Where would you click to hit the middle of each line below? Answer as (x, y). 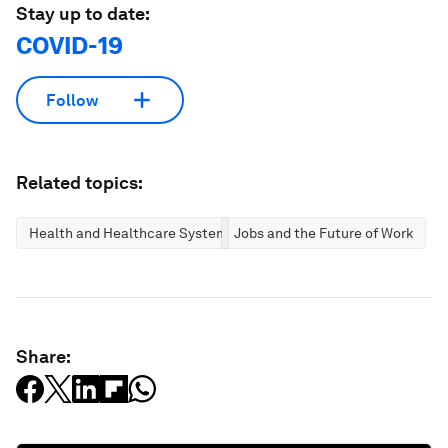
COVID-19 (69, 46)
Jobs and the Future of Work (323, 233)
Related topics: (79, 183)
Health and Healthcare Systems (132, 233)
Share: (43, 357)
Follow (72, 100)
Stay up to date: (83, 14)
